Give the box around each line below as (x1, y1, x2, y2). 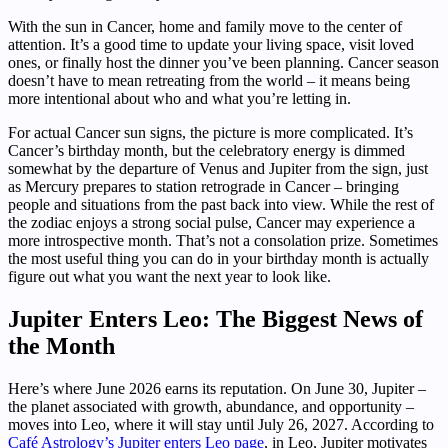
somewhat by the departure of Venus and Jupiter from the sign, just (8, 159, 428, 177)
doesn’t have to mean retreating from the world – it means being (8, 71, 410, 89)
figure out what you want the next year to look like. (8, 267, 331, 285)
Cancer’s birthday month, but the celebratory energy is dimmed (8, 141, 405, 159)
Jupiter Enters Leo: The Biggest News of (8, 305, 423, 332)
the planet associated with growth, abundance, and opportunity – (8, 397, 414, 415)
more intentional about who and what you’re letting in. (8, 89, 351, 107)
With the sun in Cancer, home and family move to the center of (8, 17, 402, 35)
